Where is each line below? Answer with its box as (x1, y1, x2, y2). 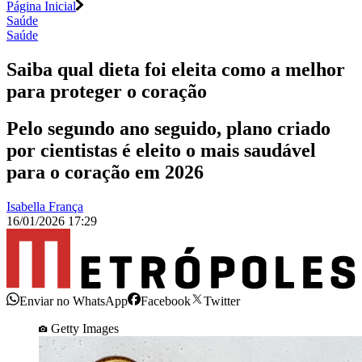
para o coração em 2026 (6, 162, 204, 183)
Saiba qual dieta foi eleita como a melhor (6, 58, 345, 80)
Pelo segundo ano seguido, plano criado (6, 118, 330, 140)
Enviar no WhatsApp (19, 293, 128, 308)
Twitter (204, 293, 240, 308)
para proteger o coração (6, 80, 207, 102)
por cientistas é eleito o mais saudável (6, 140, 316, 162)
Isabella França (6, 200, 83, 214)
